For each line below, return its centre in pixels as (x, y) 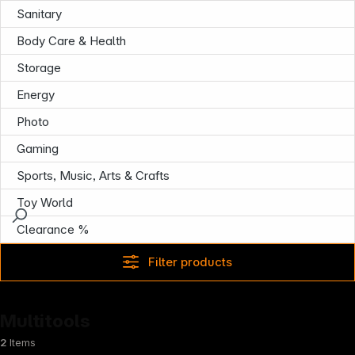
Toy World (45, 202)
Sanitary (39, 14)
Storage (39, 68)
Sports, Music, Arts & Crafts (93, 176)
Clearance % (53, 229)
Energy (36, 95)
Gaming (38, 149)
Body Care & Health (71, 41)
